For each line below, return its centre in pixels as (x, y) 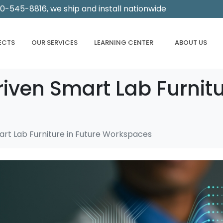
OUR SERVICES (55, 42)
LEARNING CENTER (124, 42)
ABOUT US (191, 42)
